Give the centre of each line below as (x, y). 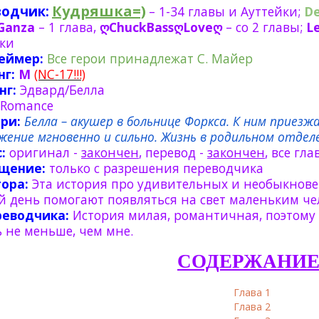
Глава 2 (252, 307)
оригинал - (45, 152)
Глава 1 (252, 292)
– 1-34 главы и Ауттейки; (225, 11)
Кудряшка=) (99, 11)
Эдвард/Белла (62, 90)
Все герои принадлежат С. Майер (150, 58)
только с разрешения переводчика (156, 168)
